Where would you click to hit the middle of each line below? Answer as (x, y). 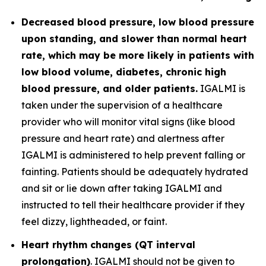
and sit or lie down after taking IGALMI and (122, 188)
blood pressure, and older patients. (110, 88)
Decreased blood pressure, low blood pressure (138, 22)
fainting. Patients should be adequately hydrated (135, 172)
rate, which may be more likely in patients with (138, 55)
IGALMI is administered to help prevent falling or (133, 155)
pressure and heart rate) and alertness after (123, 138)
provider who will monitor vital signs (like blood (128, 122)
